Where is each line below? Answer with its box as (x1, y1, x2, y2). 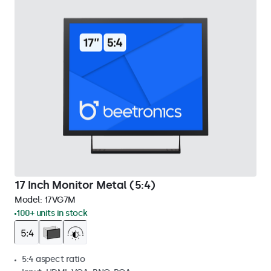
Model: (15, 195, 44, 205)
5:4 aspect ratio (22, 254, 85, 264)
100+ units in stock (16, 208, 88, 218)
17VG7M (44, 195, 76, 205)
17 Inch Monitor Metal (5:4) (15, 178, 155, 192)
